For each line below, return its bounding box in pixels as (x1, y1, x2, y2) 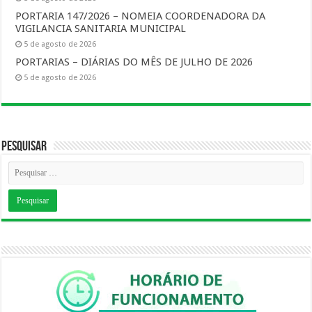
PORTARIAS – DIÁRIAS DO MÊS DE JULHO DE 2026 (15, 56, 253, 68)
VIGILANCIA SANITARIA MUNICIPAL (15, 22, 187, 35)
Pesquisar (1, 138, 47, 155)
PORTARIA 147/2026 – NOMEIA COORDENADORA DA (15, 10, 266, 22)
